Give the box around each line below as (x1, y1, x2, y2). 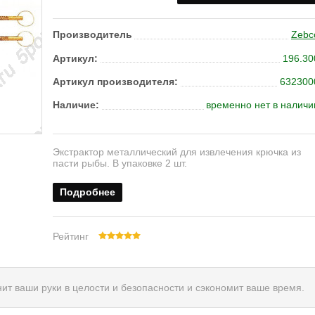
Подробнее (60, 186, 115, 198)
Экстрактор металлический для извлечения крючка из (53, 146, 301, 157)
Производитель (53, 29, 132, 41)
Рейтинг (53, 230, 91, 242)
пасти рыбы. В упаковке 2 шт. (53, 157, 187, 169)
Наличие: (53, 98, 99, 110)
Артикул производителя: (53, 75, 178, 87)
